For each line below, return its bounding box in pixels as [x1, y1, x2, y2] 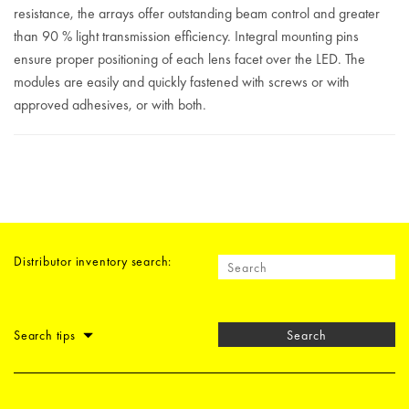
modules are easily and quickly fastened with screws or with [14, 72, 350, 91]
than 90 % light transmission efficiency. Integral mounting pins [14, 26, 359, 46]
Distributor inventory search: [14, 253, 173, 269]
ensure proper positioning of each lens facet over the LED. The [14, 49, 365, 68]
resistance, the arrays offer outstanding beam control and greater [14, 4, 380, 23]
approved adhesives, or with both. [14, 95, 214, 114]
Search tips [14, 327, 79, 343]
